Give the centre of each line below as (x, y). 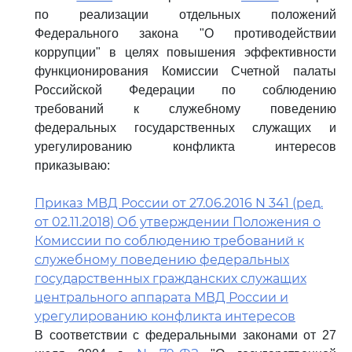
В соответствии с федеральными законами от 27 (185, 335)
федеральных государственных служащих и (185, 128)
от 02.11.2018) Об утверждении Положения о (178, 222)
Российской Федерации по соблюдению (185, 90)
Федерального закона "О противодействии (185, 33)
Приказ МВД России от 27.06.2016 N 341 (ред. (179, 203)
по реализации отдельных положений (185, 15)
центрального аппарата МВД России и (161, 297)
